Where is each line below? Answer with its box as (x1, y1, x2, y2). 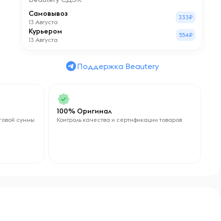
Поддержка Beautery (76, 61, 159, 71)
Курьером (28, 27, 62, 36)
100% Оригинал (57, 107, 112, 115)
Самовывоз (28, 9, 68, 18)
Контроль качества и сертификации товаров (57, 116, 182, 123)
